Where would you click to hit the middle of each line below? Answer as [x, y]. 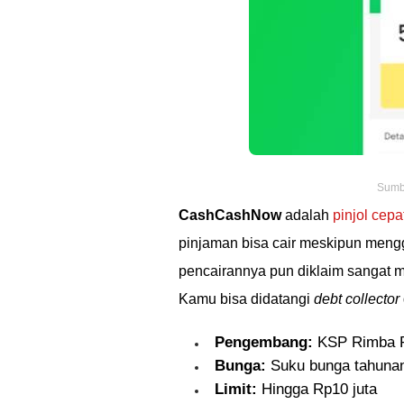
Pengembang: [264, 342]
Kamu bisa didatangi [246, 299]
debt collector [357, 299]
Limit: [236, 389]
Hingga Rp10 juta [317, 389]
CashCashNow [230, 215]
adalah [307, 215]
